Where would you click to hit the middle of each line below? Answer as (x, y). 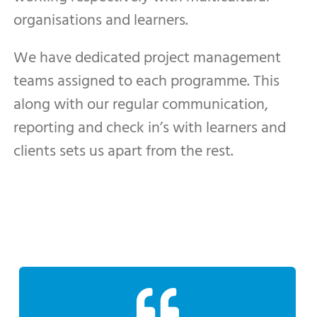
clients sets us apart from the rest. (124, 151)
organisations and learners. (101, 21)
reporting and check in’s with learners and (150, 128)
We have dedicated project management (148, 58)
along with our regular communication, (141, 105)
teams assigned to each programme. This (147, 81)
